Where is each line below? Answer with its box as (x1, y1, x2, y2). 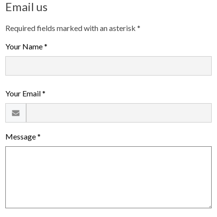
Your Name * (5, 41, 48, 51)
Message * (5, 131, 41, 141)
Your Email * (5, 88, 46, 98)
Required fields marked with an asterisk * (5, 23, 141, 32)
